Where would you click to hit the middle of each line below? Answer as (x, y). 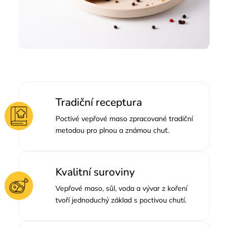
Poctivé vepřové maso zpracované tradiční (124, 118)
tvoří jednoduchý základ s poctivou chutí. (121, 200)
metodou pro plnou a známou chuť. (112, 130)
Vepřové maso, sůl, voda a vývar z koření (121, 188)
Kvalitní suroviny (95, 172)
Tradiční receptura (99, 102)
